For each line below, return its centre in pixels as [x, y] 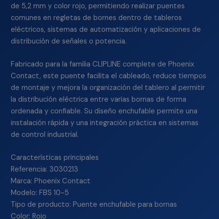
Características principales [55, 158]
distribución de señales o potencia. [69, 41]
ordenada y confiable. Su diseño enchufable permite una [104, 111]
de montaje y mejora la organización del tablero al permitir [108, 88]
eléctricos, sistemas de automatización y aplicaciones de [106, 29]
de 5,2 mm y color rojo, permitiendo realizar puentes [98, 6]
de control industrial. [45, 134]
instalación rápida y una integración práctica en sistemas [105, 123]
